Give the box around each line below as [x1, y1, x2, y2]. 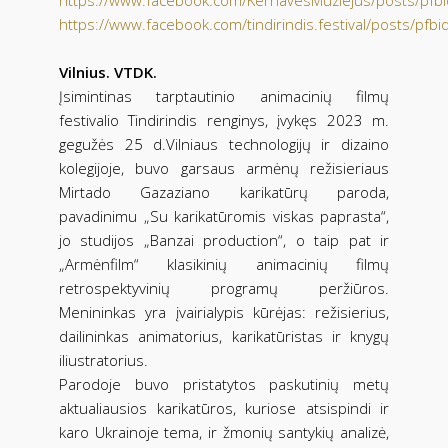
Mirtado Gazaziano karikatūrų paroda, [59, 181, 389, 202]
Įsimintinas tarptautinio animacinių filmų [59, 85, 389, 106]
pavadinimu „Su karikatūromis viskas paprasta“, [59, 205, 389, 226]
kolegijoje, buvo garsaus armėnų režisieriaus [59, 157, 389, 178]
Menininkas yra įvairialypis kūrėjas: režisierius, [59, 301, 389, 322]
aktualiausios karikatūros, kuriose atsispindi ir [59, 397, 389, 418]
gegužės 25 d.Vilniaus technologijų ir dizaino [59, 133, 389, 154]
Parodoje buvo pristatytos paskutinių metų [59, 373, 389, 394]
